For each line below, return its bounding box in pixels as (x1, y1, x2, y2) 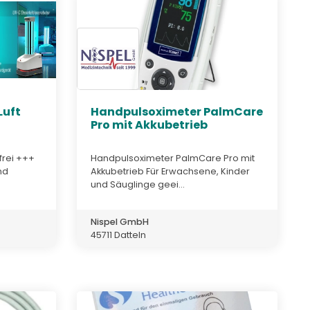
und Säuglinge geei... (91, 178, 185, 190)
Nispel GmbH (91, 215, 149, 228)
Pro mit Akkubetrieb (91, 117, 208, 134)
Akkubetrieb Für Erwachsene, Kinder (91, 165, 250, 177)
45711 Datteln (91, 228, 146, 241)
